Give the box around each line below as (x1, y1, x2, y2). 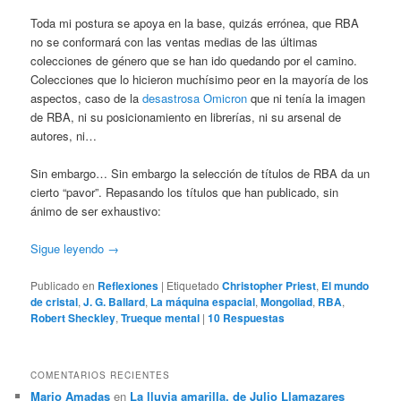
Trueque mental (121, 309, 200, 326)
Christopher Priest (222, 277, 317, 294)
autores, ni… (30, 127, 98, 145)
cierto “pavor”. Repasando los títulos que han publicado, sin (30, 183, 339, 201)
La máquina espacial (150, 293, 256, 310)
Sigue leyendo (30, 240, 108, 258)
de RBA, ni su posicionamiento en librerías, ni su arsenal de (30, 108, 342, 126)
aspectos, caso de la (30, 90, 143, 107)
